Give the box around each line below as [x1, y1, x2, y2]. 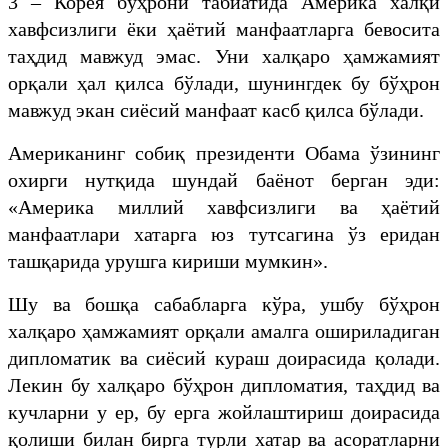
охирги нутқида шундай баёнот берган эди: [8, 168, 440, 191]
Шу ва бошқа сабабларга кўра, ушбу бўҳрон [8, 292, 440, 315]
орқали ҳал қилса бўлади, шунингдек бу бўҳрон [8, 71, 440, 94]
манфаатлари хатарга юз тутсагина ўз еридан [8, 222, 440, 245]
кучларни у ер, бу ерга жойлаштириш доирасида [8, 400, 440, 423]
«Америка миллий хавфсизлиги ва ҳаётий [8, 195, 440, 218]
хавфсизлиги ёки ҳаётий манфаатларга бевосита [8, 17, 440, 40]
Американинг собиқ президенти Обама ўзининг [8, 141, 440, 164]
